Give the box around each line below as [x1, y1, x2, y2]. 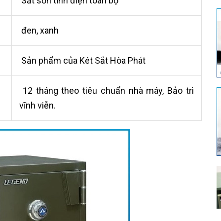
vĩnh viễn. [19, 100, 56, 110]
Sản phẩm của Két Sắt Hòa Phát [19, 55, 146, 66]
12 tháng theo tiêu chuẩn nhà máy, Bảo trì [19, 85, 194, 96]
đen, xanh [19, 25, 59, 36]
